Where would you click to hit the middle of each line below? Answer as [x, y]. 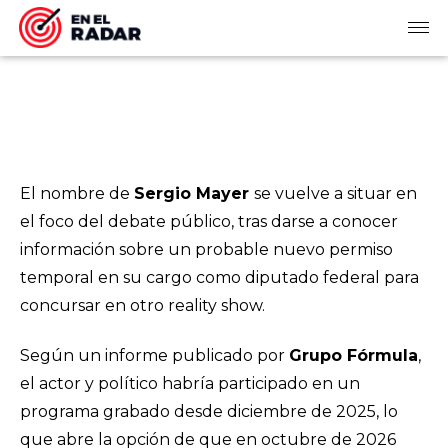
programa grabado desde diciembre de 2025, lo [209, 411]
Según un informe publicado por [154, 355]
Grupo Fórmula [353, 355]
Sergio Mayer [194, 193]
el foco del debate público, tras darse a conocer [209, 221]
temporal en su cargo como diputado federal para [219, 277]
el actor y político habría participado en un [190, 383]
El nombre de [77, 193]
